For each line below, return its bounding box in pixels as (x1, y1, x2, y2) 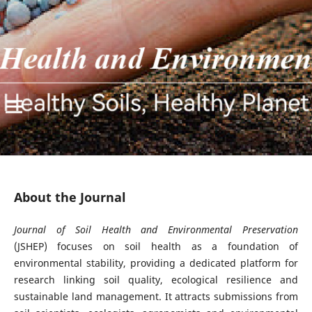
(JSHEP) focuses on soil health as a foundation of (13, 240, 299, 253)
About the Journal (13, 189, 126, 205)
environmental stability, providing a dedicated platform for (13, 256, 299, 270)
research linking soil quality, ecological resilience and (13, 273, 299, 287)
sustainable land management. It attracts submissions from (13, 290, 299, 304)
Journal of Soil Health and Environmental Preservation (13, 223, 299, 237)
